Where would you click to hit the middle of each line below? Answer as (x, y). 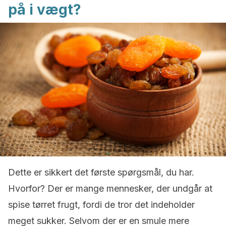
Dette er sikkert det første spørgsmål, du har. (101, 172)
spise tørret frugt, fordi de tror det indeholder (101, 205)
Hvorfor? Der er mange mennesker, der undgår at (110, 188)
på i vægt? (45, 10)
